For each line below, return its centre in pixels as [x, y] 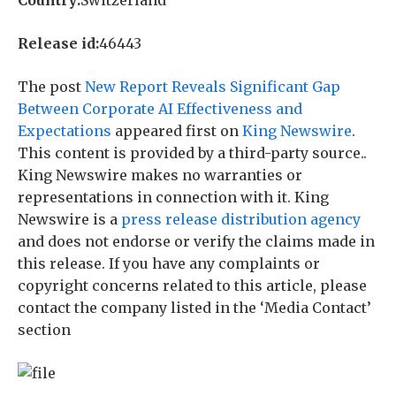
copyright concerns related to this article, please [192, 286]
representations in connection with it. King [173, 197]
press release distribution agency [241, 219]
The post [51, 87]
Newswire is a [69, 219]
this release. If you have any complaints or [169, 263]
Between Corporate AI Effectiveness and [160, 109]
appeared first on [177, 131]
